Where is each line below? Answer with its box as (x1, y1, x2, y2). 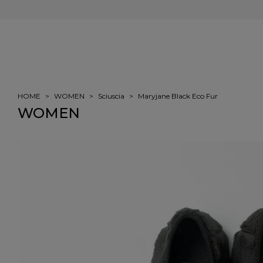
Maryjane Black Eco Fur (138, 92, 218, 101)
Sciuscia (98, 92, 124, 101)
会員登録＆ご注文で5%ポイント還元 (74, 5, 188, 14)
